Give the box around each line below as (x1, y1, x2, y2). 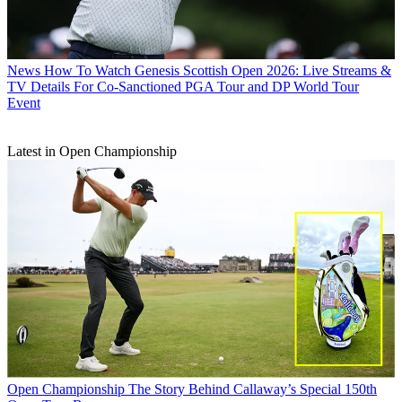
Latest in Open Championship (7, 143, 177, 159)
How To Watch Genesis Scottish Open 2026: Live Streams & (44, 62, 391, 78)
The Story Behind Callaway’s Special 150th (128, 380, 377, 397)
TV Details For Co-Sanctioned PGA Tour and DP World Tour (7, 78, 359, 94)
